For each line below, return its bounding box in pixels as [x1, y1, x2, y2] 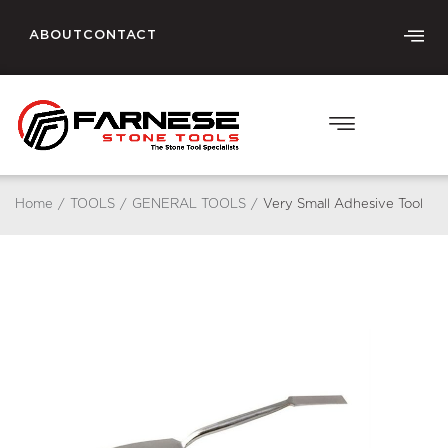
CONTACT [83, 28, 158, 42]
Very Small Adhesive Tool [263, 198, 423, 212]
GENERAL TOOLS [132, 198, 246, 212]
